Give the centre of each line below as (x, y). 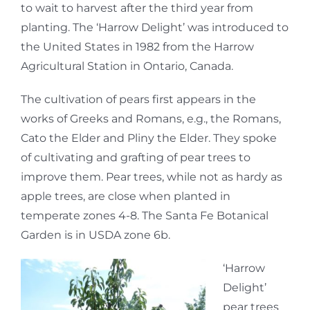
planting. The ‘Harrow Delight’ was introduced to (155, 27)
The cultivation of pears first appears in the (138, 99)
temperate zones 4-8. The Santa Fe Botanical (145, 215)
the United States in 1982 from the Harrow (137, 46)
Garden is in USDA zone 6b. (95, 235)
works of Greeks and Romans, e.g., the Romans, (151, 118)
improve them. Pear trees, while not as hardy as (152, 176)
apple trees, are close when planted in (126, 196)
